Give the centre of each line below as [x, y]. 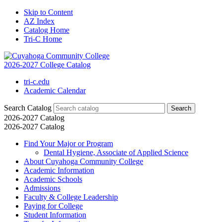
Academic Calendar [55, 90]
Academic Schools [53, 179]
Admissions [42, 188]
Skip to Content [48, 12]
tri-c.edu [37, 82]
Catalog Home [47, 30]
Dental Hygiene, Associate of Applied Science [116, 152]
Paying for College [53, 206]
